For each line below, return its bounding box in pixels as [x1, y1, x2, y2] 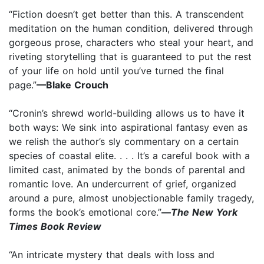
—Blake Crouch [37, 78, 108, 91]
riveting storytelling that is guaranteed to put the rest [9, 50, 252, 62]
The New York [171, 206, 237, 218]
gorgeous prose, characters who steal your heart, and [9, 36, 253, 48]
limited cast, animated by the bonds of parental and [9, 163, 245, 176]
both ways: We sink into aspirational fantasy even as [9, 121, 247, 133]
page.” [9, 78, 37, 91]
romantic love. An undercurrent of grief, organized [9, 177, 236, 190]
